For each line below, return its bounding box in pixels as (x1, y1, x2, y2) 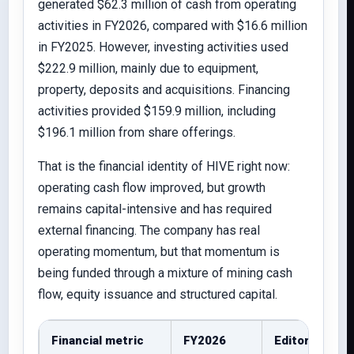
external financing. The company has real (38, 223, 260, 238)
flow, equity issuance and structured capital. (38, 287, 277, 302)
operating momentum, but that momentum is (38, 244, 280, 259)
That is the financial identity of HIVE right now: (38, 159, 290, 174)
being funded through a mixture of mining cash (38, 265, 292, 281)
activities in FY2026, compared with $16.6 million (38, 18, 307, 33)
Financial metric (51, 333, 144, 348)
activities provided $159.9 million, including (38, 104, 276, 119)
